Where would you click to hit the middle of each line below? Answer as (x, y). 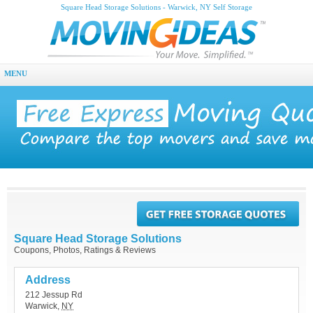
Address (48, 280)
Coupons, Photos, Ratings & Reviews (85, 250)
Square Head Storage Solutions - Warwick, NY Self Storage (156, 7)
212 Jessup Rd (54, 295)
